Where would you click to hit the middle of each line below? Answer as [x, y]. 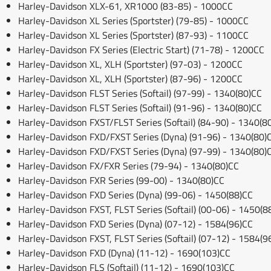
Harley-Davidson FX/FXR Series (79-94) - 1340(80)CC [129, 165]
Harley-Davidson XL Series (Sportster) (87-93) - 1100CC [133, 35]
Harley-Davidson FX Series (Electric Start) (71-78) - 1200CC [141, 49]
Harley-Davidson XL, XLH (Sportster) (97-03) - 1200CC [130, 64]
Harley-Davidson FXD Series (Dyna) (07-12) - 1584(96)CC [135, 224]
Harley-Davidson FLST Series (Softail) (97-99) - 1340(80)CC [140, 93]
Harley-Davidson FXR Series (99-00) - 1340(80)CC [121, 180]
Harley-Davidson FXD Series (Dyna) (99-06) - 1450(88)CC [135, 194]
